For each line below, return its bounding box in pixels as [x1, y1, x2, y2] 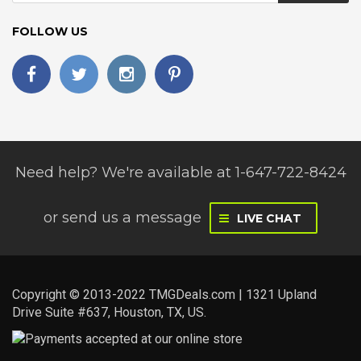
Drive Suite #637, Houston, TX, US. [12, 305, 206, 321]
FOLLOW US [12, 24, 88, 39]
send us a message [62, 209, 201, 227]
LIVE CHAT [234, 211, 301, 226]
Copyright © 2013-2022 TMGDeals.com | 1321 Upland [12, 287, 317, 303]
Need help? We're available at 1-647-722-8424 [15, 164, 346, 182]
